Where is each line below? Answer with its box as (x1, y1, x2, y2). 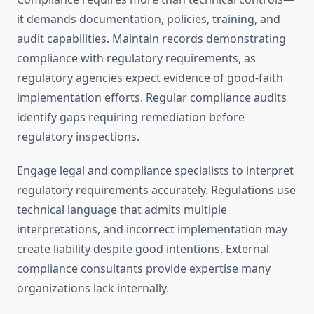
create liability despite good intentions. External (17, 241, 269, 257)
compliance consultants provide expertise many (17, 261, 271, 277)
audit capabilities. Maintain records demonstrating (17, 31, 286, 47)
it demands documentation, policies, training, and (17, 11, 280, 27)
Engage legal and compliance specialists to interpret (17, 163, 294, 179)
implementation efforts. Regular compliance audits (17, 90, 287, 106)
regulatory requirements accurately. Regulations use (17, 182, 296, 198)
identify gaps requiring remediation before (17, 109, 245, 125)
